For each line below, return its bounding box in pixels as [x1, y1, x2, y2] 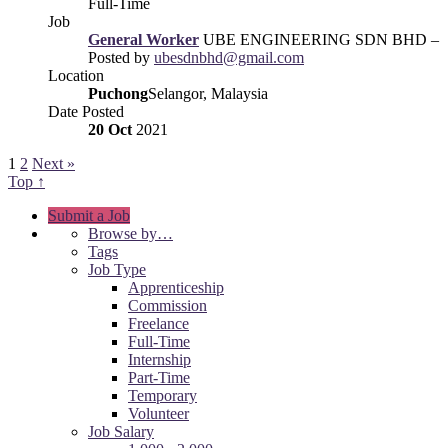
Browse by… [88, 224, 173, 242]
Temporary [128, 386, 197, 404]
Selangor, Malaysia [148, 84, 268, 102]
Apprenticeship [128, 278, 224, 296]
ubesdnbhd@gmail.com [154, 48, 304, 66]
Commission [128, 296, 207, 314]
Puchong [88, 84, 148, 102]
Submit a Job [48, 206, 130, 224]
